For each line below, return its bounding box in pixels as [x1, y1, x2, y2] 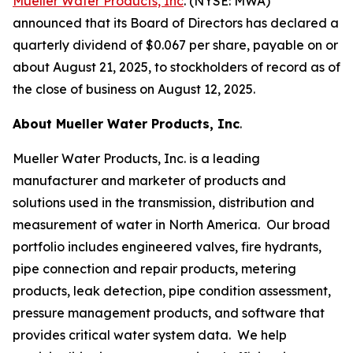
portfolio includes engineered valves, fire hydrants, [13, 239, 321, 255]
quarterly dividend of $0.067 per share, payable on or [13, 37, 338, 53]
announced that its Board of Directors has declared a [13, 15, 339, 31]
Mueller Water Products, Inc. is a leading [13, 150, 260, 166]
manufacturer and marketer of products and [13, 173, 286, 188]
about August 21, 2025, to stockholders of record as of [13, 59, 340, 75]
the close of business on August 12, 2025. [13, 81, 255, 97]
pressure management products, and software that [13, 305, 325, 321]
